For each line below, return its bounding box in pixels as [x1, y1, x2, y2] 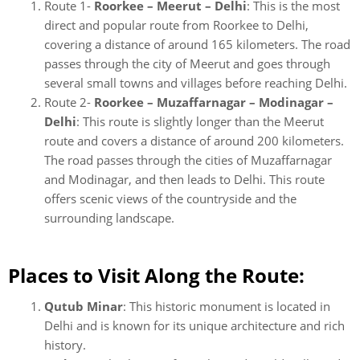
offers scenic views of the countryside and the [44, 190, 297, 207]
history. [44, 336, 86, 353]
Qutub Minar [44, 297, 123, 314]
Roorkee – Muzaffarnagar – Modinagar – [94, 94, 333, 110]
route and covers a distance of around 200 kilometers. [44, 133, 344, 149]
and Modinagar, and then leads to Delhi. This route [44, 171, 325, 187]
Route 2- [44, 94, 94, 110]
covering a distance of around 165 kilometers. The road [44, 36, 350, 52]
